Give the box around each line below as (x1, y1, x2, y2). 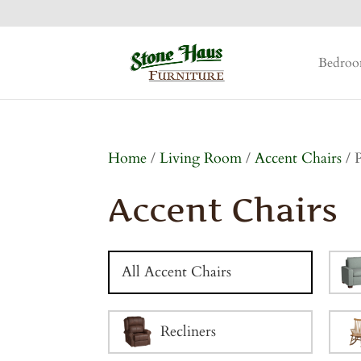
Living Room (160, 147, 243, 168)
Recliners (160, 321, 217, 342)
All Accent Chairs (122, 261, 232, 282)
